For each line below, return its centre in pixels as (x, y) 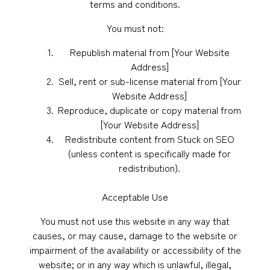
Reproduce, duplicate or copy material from (149, 110)
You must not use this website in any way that (135, 221)
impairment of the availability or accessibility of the (135, 250)
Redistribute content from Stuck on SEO (149, 139)
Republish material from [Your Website (149, 52)
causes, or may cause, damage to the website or (135, 235)
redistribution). (149, 168)
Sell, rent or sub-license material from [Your (149, 81)
